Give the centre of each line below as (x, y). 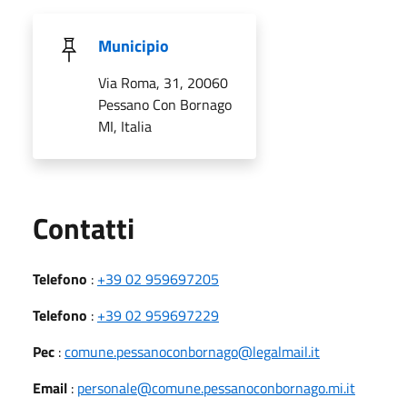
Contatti (84, 228)
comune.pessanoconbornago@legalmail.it (192, 351)
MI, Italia (125, 126)
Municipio (134, 45)
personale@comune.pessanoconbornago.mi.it (216, 387)
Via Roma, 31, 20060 (163, 82)
